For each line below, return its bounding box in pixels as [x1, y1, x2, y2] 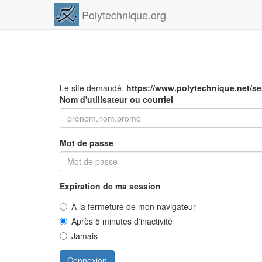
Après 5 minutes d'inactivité [71, 215, 173, 227]
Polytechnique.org [82, 7, 167, 22]
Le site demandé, [60, 82, 126, 94]
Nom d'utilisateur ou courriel [60, 94, 173, 105]
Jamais [71, 230, 98, 242]
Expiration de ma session [60, 180, 161, 192]
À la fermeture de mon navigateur [71, 201, 196, 212]
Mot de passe [60, 137, 113, 149]
